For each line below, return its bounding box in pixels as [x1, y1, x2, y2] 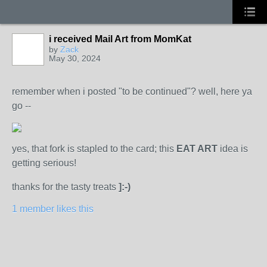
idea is [218, 144, 248, 154]
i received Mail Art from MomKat [49, 34, 191, 44]
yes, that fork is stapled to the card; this [12, 144, 176, 154]
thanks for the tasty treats [12, 182, 119, 192]
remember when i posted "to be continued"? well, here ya [12, 86, 252, 97]
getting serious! [12, 158, 76, 168]
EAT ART [176, 144, 218, 154]
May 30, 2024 [49, 54, 101, 63]
